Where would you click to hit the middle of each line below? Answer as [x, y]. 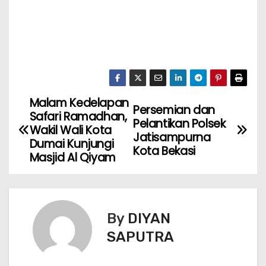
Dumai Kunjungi [72, 144]
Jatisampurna [172, 137]
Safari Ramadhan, [78, 117]
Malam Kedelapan [79, 103]
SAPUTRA [140, 237]
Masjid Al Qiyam [72, 158]
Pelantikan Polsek [179, 123]
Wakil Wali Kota [70, 131]
